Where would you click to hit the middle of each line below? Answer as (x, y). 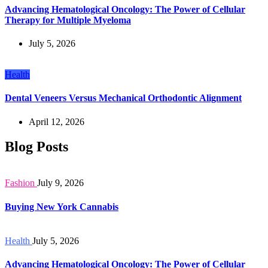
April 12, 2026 (57, 121)
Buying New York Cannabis (62, 206)
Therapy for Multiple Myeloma (68, 20)
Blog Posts (36, 147)
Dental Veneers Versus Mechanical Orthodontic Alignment (123, 98)
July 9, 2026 (60, 183)
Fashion (20, 183)
